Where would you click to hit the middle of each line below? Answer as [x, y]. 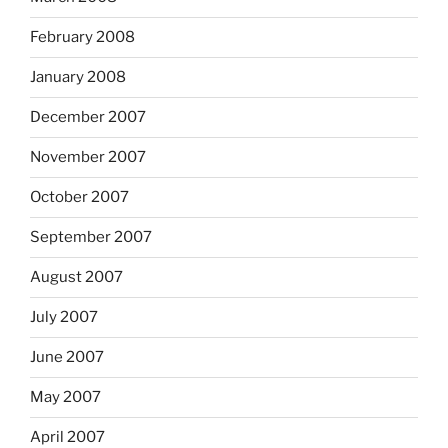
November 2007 [88, 157]
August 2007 [76, 277]
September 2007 [91, 237]
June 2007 [67, 357]
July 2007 [64, 317]
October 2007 [79, 197]
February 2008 [82, 37]
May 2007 [65, 397]
